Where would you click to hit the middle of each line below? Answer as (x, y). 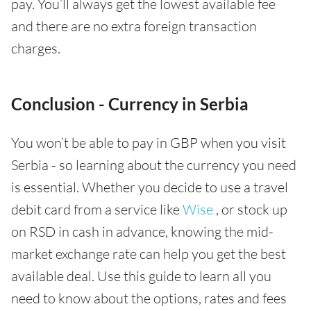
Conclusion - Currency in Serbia (130, 104)
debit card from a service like (97, 209)
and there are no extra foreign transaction (134, 26)
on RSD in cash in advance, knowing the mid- (142, 232)
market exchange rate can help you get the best (149, 254)
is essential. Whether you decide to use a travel (150, 187)
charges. (36, 48)
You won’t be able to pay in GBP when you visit (149, 143)
